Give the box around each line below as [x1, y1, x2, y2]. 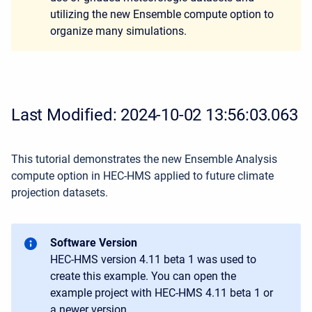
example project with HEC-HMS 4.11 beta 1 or [50, 286, 273, 299]
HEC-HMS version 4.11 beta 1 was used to [50, 253, 256, 266]
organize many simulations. [50, 24, 189, 38]
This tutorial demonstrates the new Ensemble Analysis [11, 153, 277, 166]
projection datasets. [11, 186, 108, 199]
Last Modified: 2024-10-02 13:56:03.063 [11, 105, 298, 125]
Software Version [50, 236, 137, 249]
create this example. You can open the [50, 270, 236, 283]
